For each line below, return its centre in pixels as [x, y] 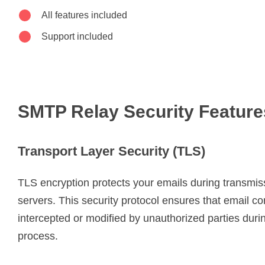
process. [38, 236]
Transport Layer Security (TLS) [112, 151]
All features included [84, 15]
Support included [77, 36]
